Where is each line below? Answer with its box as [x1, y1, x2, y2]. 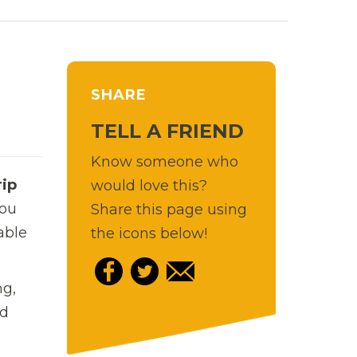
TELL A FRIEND [90, 119, 244, 143]
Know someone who [90, 152, 238, 171]
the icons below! [90, 224, 207, 242]
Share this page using [90, 200, 247, 218]
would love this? [90, 176, 207, 194]
